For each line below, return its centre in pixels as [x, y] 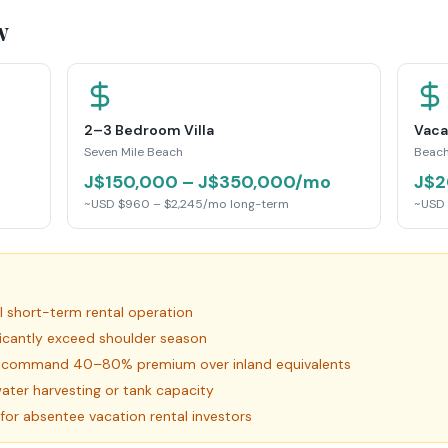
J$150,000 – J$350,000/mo [207, 182]
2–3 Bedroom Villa [148, 130]
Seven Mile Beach [133, 152]
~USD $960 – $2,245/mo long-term [186, 204]
